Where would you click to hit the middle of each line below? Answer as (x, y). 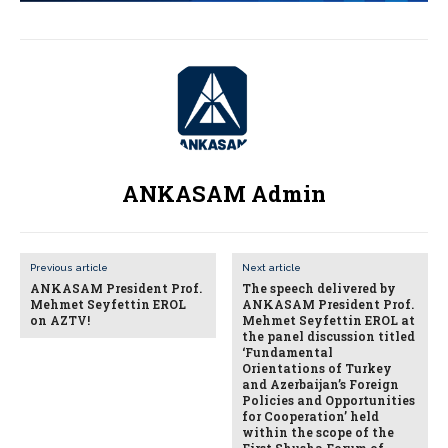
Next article (272, 267)
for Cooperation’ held (311, 415)
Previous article (69, 267)
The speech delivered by (319, 287)
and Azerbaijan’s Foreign (321, 383)
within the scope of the (318, 431)
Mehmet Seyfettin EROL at (329, 319)
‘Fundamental (288, 351)
